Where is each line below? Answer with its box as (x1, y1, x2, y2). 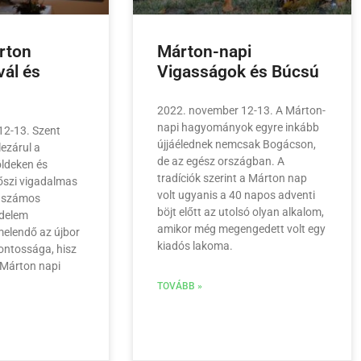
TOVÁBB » (156, 280, 202, 293)
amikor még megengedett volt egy (156, 222, 326, 236)
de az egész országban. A (156, 155, 284, 168)
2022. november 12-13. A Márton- (156, 104, 326, 118)
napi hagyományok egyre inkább (156, 121, 319, 135)
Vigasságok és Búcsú (156, 62, 319, 82)
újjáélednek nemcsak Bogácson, (156, 138, 316, 151)
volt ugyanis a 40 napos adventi (156, 189, 315, 202)
